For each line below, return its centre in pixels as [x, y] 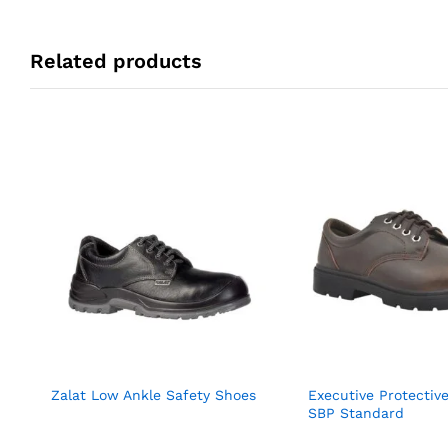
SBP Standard [355, 413]
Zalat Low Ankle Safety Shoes [153, 395]
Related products [116, 60]
